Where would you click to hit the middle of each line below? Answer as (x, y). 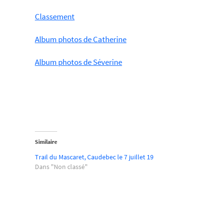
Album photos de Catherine (81, 39)
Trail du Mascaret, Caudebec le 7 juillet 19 (94, 157)
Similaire (46, 142)
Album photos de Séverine (78, 62)
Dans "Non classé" (61, 167)
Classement (55, 17)
